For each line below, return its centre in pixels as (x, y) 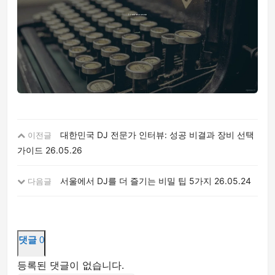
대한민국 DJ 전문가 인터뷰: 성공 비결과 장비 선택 (157, 134)
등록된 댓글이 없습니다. (71, 265)
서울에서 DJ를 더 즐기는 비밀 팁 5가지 (136, 180)
